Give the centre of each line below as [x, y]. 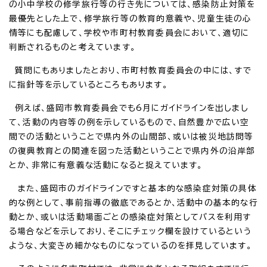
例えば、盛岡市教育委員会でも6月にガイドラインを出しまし [129, 108]
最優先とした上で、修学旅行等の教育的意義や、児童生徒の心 [131, 18]
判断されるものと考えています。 [72, 47]
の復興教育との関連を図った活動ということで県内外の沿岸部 [132, 150]
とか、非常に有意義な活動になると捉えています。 [106, 165]
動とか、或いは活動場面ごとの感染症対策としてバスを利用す [130, 217]
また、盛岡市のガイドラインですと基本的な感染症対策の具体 [133, 188]
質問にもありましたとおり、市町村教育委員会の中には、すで [130, 70]
